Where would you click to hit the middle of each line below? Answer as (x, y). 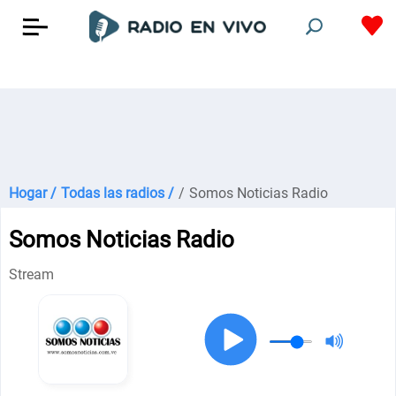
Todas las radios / (118, 193)
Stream (32, 274)
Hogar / (33, 193)
